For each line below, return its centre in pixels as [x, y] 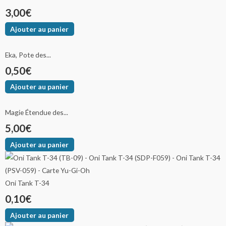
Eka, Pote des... [28, 54]
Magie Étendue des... [37, 112]
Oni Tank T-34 [27, 183]
